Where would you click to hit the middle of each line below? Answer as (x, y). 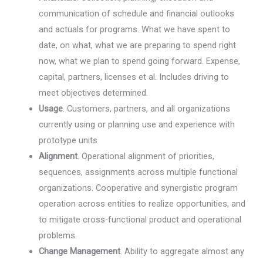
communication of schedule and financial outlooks (137, 13)
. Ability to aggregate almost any (183, 251)
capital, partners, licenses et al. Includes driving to (134, 77)
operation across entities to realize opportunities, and (142, 203)
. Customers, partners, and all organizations (147, 108)
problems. (58, 235)
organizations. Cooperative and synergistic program (139, 188)
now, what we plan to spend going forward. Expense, (140, 61)
